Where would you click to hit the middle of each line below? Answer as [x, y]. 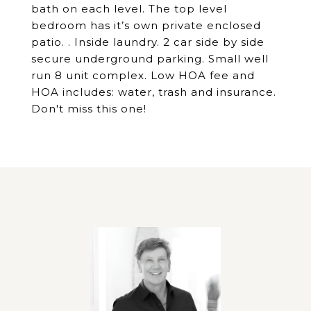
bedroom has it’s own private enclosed [146, 25]
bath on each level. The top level [129, 9]
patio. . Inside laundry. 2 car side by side [148, 42]
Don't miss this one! [89, 109]
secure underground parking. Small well [150, 59]
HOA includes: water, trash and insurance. [154, 92]
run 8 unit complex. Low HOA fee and [143, 75]
